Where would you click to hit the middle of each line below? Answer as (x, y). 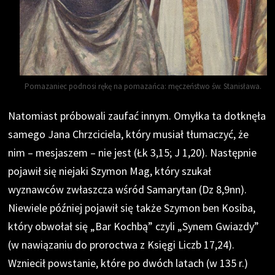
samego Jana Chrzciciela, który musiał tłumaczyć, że (129, 134)
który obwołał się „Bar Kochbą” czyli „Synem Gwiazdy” (134, 226)
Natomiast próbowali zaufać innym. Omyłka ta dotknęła (137, 115)
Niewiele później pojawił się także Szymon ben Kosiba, (132, 207)
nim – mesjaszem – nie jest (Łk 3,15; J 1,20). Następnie (133, 152)
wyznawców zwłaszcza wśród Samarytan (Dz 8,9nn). (128, 189)
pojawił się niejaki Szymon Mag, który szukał (110, 171)
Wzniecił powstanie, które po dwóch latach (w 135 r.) (128, 263)
